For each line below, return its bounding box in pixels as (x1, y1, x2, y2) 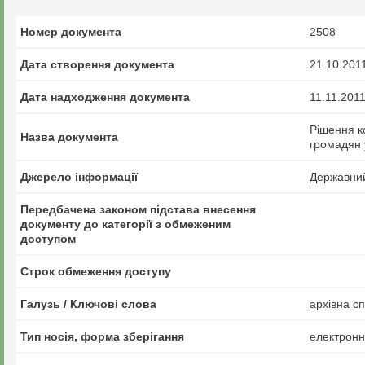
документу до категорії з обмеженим (20, 218, 231, 231)
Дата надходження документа (20, 90, 190, 103)
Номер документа (20, 25, 121, 38)
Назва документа (20, 130, 118, 143)
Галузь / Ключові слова (20, 297, 156, 310)
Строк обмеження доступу (20, 265, 171, 278)
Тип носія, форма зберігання (20, 330, 184, 343)
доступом (20, 232, 76, 245)
